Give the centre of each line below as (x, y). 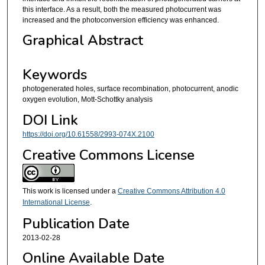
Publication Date (76, 223)
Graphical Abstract (83, 41)
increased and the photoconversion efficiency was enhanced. (120, 20)
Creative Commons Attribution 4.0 (171, 191)
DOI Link (50, 120)
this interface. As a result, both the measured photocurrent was (122, 9)
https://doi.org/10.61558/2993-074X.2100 (88, 134)
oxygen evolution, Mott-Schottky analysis (87, 100)
